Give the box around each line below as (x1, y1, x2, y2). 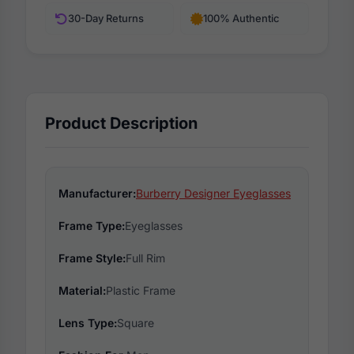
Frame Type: (58, 219, 125, 232)
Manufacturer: (58, 186, 136, 200)
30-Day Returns (68, 12, 144, 24)
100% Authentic (203, 12, 280, 24)
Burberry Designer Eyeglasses (136, 186, 291, 200)
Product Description (45, 114, 198, 133)
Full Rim (126, 251, 165, 265)
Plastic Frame (106, 284, 175, 297)
